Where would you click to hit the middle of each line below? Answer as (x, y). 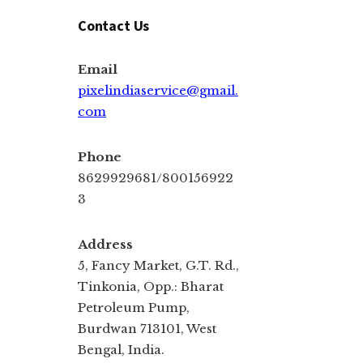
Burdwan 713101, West (147, 328)
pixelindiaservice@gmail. (158, 90)
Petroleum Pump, (134, 307)
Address (105, 244)
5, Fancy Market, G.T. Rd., (158, 265)
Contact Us (114, 25)
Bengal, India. (121, 349)
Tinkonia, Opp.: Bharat (151, 286)
